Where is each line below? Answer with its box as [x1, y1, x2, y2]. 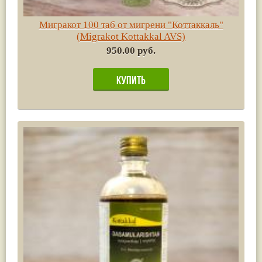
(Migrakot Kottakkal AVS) [77, 30, 185, 42]
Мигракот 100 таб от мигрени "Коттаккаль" [39, 19, 223, 30]
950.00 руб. [106, 44, 156, 56]
